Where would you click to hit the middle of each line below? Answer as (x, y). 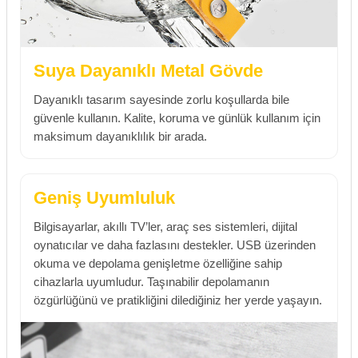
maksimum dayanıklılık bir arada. (120, 136)
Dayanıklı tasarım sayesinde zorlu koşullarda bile (161, 99)
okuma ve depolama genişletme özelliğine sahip (158, 263)
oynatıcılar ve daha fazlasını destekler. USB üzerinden (175, 245)
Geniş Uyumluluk (104, 198)
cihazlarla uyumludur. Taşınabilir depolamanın (151, 282)
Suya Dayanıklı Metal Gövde (148, 70)
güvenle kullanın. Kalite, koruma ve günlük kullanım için (177, 117)
